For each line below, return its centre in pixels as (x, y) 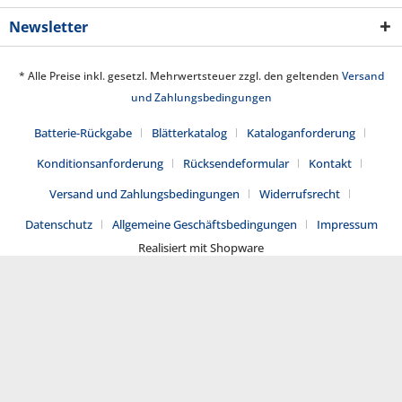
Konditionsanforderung (100, 163)
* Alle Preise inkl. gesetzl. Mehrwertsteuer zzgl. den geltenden (180, 75)
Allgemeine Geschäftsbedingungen (204, 224)
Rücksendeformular (236, 163)
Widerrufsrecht (299, 193)
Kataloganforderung (301, 132)
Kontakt (330, 163)
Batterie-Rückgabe (83, 132)
